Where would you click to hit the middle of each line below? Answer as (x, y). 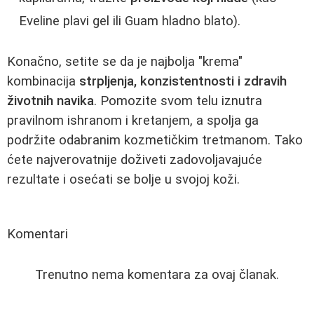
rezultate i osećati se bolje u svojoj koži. (123, 179)
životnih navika (50, 101)
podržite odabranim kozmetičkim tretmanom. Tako (155, 140)
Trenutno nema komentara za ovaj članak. (157, 275)
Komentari (37, 234)
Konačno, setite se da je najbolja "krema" (125, 62)
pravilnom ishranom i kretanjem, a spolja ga (133, 121)
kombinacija (43, 81)
